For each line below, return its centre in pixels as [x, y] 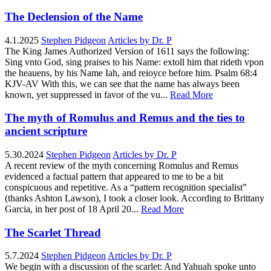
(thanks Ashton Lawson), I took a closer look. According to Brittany [135, 198]
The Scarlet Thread [53, 232]
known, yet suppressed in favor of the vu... [86, 94]
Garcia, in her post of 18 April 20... [72, 209]
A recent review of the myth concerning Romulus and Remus [122, 166]
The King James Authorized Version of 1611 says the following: [127, 51]
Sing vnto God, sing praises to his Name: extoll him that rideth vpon [134, 62]
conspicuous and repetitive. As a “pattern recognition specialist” [126, 188]
